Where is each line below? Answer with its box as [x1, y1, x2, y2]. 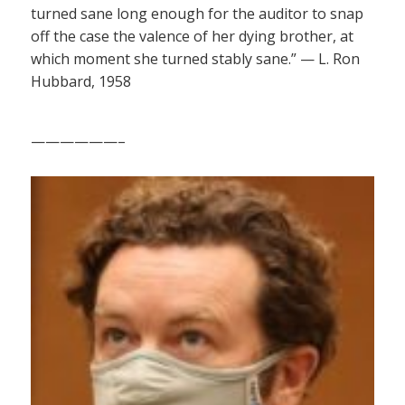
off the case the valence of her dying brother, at [31, 26, 353, 47]
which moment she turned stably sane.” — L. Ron [31, 49, 360, 70]
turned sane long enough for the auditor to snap [31, 4, 363, 24]
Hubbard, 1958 [31, 71, 131, 92]
